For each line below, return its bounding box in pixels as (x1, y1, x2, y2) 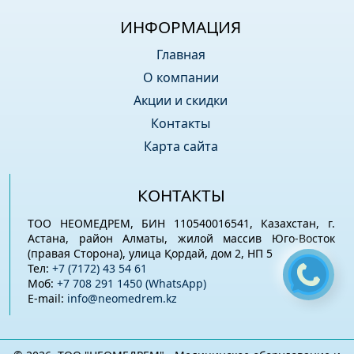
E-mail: (28, 290, 68, 306)
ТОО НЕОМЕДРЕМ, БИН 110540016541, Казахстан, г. (28, 215, 335, 231)
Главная (156, 46, 205, 64)
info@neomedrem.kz (67, 290, 178, 306)
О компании (142, 69, 219, 87)
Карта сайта (143, 137, 218, 156)
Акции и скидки (134, 92, 228, 110)
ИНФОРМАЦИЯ (120, 16, 242, 39)
